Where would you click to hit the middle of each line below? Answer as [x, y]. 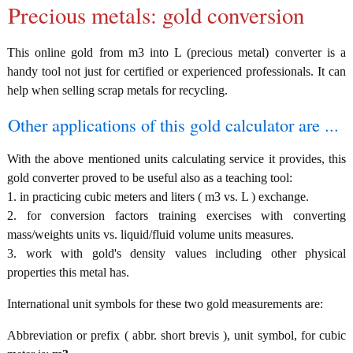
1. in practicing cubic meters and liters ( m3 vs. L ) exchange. [158, 197]
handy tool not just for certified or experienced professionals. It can [176, 72]
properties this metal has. [68, 273]
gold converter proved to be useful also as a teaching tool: [150, 178]
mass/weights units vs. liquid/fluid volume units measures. [150, 235]
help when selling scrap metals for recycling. [117, 91]
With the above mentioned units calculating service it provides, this [176, 159]
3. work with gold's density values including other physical [176, 254]
